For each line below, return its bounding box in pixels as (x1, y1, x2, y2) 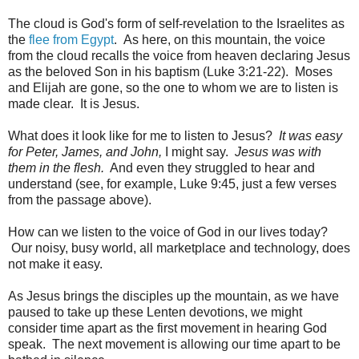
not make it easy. (8, 257, 103, 272)
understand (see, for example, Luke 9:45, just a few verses (8, 177, 337, 192)
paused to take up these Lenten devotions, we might (8, 305, 302, 320)
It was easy (279, 129, 342, 143)
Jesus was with (235, 145, 321, 159)
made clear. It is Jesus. (8, 97, 139, 111)
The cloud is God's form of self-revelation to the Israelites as (8, 17, 345, 31)
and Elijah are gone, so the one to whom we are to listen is (8, 81, 338, 95)
